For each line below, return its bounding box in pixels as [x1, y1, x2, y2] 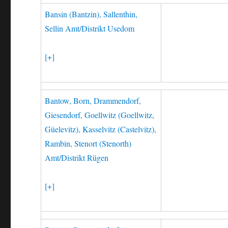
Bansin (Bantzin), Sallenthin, [45, 9, 138, 19]
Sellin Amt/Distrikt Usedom [45, 23, 135, 34]
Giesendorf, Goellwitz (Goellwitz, [45, 109, 155, 120]
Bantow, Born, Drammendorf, [45, 95, 141, 106]
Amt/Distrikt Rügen [45, 152, 109, 163]
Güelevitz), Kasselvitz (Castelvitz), [45, 124, 157, 134]
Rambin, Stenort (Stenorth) [45, 138, 132, 149]
